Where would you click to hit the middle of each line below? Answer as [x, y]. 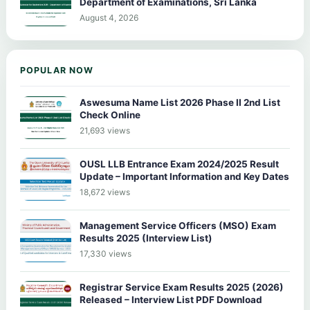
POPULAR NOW [57, 70]
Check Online [110, 115]
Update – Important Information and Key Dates [184, 176]
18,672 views [105, 192]
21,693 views [105, 130]
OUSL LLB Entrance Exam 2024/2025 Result [179, 164]
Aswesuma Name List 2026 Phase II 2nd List [180, 102]
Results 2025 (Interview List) [146, 238]
